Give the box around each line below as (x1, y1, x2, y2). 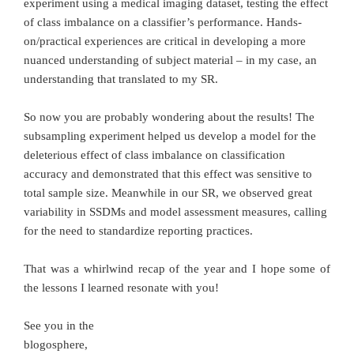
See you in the (24, 318, 94, 332)
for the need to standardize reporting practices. (24, 224, 253, 237)
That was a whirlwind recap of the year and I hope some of (24, 262, 330, 275)
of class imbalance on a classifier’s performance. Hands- (24, 15, 302, 28)
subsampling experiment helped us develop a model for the (24, 129, 316, 142)
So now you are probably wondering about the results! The (24, 110, 314, 123)
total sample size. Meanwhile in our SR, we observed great (24, 186, 312, 199)
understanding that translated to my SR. (24, 72, 218, 85)
